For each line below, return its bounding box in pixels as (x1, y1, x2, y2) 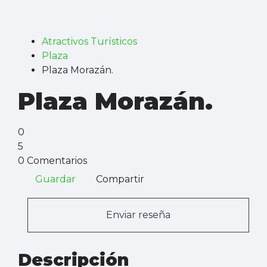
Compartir (96, 173, 144, 185)
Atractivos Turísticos (42, 35, 137, 47)
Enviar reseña (106, 209, 170, 221)
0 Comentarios (18, 154, 87, 166)
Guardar (35, 173, 76, 185)
